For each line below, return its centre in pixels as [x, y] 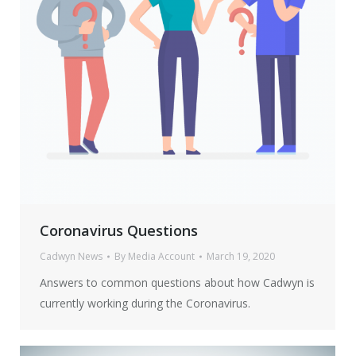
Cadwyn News [71, 256]
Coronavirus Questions [119, 230]
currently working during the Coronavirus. [145, 303]
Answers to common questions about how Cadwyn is [177, 282]
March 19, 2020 [241, 256]
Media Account [161, 256]
